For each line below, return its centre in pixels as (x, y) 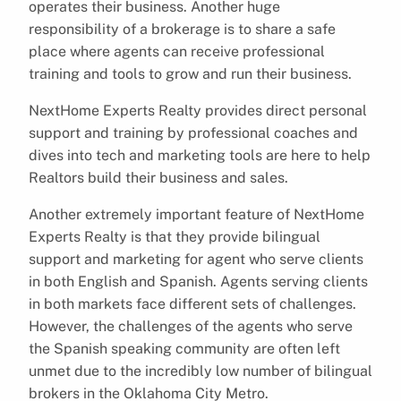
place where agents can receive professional (177, 51)
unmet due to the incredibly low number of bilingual (200, 371)
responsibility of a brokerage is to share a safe (182, 29)
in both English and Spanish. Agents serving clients (198, 281)
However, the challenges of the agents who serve (191, 326)
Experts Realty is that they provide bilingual (175, 236)
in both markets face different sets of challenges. (192, 303)
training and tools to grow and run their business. (190, 73)
